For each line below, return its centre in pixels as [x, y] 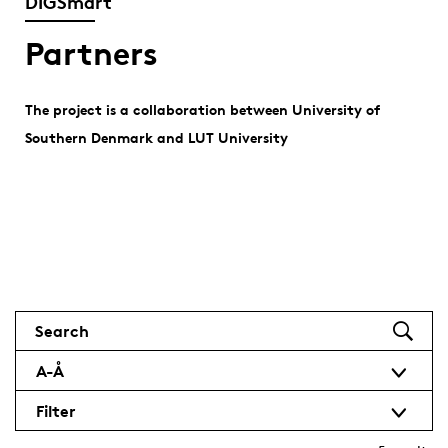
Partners [91, 54]
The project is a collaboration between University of [202, 109]
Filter [55, 410]
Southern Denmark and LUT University [156, 137]
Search [61, 331]
